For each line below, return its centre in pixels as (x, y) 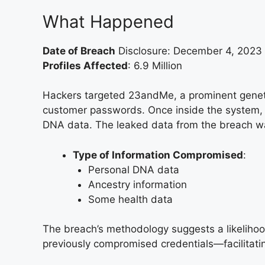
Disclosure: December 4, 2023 (189, 51)
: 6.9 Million (155, 65)
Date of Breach (79, 51)
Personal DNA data (133, 169)
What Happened (108, 21)
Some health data (130, 199)
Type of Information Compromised (158, 155)
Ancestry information (137, 184)
